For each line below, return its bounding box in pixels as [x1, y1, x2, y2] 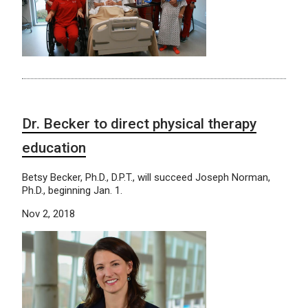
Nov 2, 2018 [22, 207, 75, 220]
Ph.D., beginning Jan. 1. [22, 184, 122, 197]
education [22, 139, 86, 156]
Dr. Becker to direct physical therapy [22, 115, 256, 132]
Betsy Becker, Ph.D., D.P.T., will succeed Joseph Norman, [22, 170, 270, 184]
